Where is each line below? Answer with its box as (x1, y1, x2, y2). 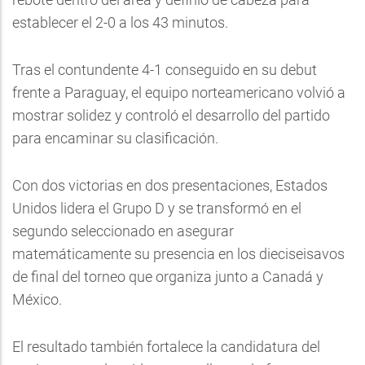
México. (12, 291, 62, 308)
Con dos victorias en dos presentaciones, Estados (12, 177, 328, 194)
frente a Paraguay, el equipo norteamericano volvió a (12, 84, 345, 101)
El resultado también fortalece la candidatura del (12, 338, 320, 355)
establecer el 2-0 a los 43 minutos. (12, 14, 228, 31)
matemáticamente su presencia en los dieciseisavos (12, 245, 345, 262)
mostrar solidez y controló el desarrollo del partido (12, 107, 330, 124)
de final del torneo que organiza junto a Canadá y (12, 268, 323, 285)
